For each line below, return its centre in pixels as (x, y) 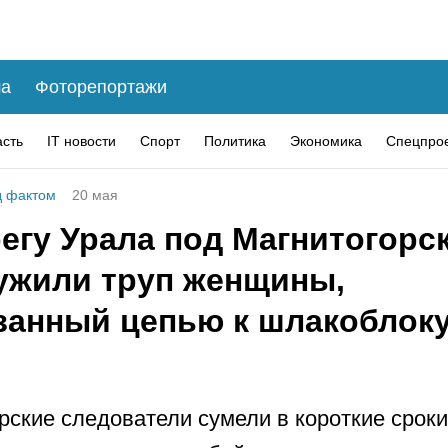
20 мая (95, 195)
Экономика (326, 140)
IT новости (81, 140)
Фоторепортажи (101, 86)
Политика (235, 140)
